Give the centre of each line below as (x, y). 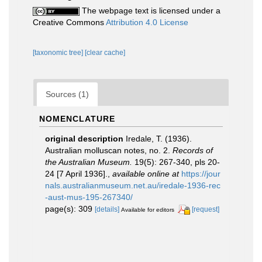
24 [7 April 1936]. (76, 173)
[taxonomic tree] (59, 52)
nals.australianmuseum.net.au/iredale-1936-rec (133, 185)
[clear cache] (105, 52)
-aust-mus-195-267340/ (89, 197)
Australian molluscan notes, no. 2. (109, 150)
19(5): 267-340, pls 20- (176, 162)
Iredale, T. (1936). (159, 138)
